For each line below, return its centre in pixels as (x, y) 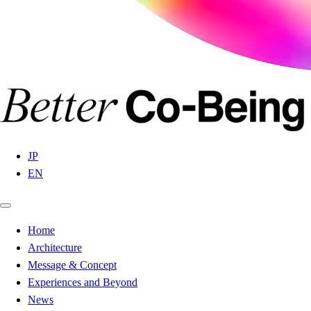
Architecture (55, 247)
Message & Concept (72, 265)
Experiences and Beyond (83, 282)
